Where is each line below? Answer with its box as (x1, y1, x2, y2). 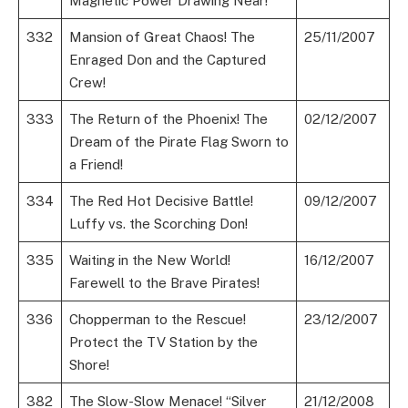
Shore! (68, 357, 109, 373)
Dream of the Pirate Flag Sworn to (68, 134, 289, 150)
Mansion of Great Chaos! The (68, 29, 255, 46)
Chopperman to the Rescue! (68, 311, 246, 328)
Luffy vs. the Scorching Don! (68, 216, 248, 232)
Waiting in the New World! (68, 252, 230, 269)
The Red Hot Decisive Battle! (68, 193, 253, 209)
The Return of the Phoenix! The (68, 111, 268, 127)
